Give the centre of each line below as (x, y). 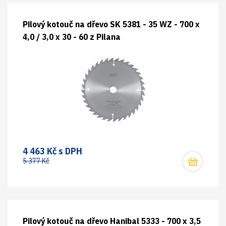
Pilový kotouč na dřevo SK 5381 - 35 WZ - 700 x (111, 24)
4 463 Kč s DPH (52, 151)
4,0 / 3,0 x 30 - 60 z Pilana (72, 37)
